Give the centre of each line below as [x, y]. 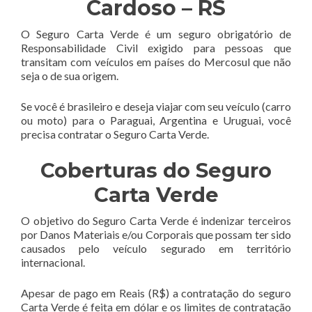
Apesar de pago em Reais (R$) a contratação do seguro [156, 292]
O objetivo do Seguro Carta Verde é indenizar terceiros [156, 220]
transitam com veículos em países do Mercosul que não [156, 61]
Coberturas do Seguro [156, 170]
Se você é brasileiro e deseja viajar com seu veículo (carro [156, 106]
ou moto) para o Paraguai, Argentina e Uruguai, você [156, 120]
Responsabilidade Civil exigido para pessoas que [156, 47]
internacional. [53, 262]
